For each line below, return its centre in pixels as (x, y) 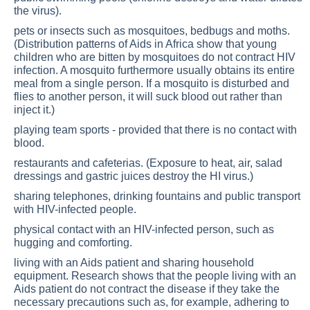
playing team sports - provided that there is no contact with (155, 130)
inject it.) (37, 110)
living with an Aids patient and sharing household (134, 263)
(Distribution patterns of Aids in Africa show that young (145, 44)
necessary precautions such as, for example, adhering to (152, 302)
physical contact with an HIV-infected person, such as (144, 229)
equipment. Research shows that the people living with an (155, 276)
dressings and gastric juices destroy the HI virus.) (136, 176)
